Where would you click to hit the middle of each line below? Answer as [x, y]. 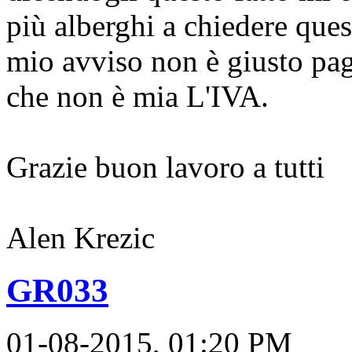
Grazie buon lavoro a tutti [165, 167]
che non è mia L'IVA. [137, 96]
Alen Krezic [81, 237]
